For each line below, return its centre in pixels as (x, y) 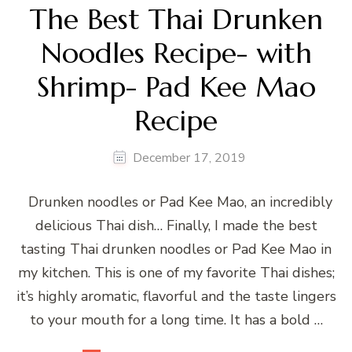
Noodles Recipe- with (176, 53)
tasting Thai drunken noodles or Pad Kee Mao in (176, 249)
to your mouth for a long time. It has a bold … (176, 319)
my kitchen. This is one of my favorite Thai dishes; (176, 272)
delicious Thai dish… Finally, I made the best (176, 225)
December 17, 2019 (189, 158)
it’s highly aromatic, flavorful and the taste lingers (176, 296)
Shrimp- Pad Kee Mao (176, 86)
